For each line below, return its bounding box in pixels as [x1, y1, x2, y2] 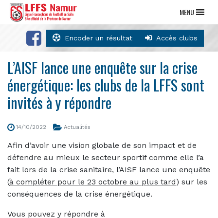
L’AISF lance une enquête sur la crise [7, 56, 198, 78]
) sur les [176, 177, 207, 186]
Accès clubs [156, 34, 198, 42]
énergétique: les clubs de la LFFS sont [7, 74, 204, 96]
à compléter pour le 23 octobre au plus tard [9, 177, 176, 186]
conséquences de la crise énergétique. [7, 189, 152, 199]
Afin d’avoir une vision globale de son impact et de [7, 140, 197, 150]
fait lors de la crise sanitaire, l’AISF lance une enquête [7, 164, 210, 174]
